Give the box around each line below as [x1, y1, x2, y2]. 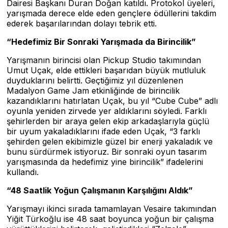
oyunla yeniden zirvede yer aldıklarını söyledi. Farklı [7, 106, 207, 116]
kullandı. [7, 167, 39, 177]
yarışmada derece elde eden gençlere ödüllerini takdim [7, 8, 216, 18]
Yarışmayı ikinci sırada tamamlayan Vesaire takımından [7, 204, 216, 214]
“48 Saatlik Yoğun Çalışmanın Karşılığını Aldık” [7, 185, 193, 195]
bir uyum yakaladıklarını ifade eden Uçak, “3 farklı [7, 126, 200, 136]
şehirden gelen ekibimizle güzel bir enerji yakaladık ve [7, 136, 213, 147]
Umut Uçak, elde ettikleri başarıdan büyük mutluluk [7, 65, 206, 75]
